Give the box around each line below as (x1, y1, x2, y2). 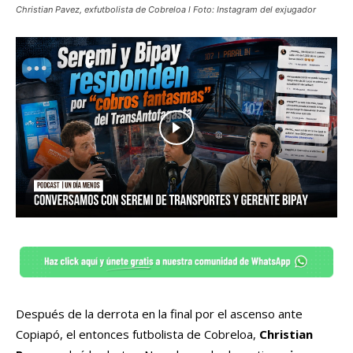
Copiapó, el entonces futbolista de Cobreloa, (16, 326, 259, 343)
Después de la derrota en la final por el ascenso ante (16, 306, 303, 322)
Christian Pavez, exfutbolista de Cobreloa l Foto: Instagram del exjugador (16, 3, 316, 15)
